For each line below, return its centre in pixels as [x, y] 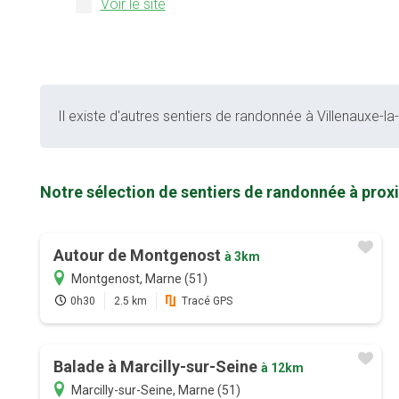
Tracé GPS [207, 301]
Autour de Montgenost [138, 256]
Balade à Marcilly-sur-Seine [157, 367]
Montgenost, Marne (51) [139, 279]
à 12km [282, 368]
